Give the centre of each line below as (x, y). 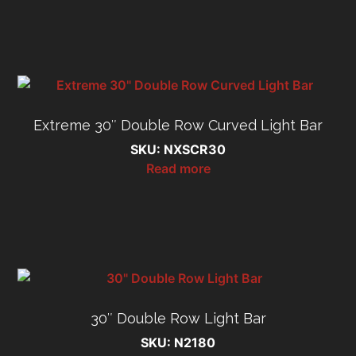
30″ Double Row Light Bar (178, 319)
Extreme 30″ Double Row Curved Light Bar (178, 125)
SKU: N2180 (178, 343)
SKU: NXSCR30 (178, 149)
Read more (178, 168)
